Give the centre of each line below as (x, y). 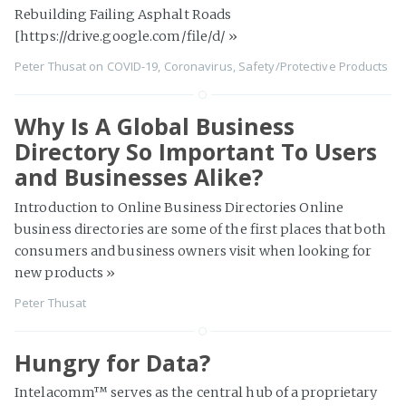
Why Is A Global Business (155, 126)
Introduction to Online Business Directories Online (179, 207)
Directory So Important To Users (196, 151)
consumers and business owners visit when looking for (193, 251)
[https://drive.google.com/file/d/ (122, 36)
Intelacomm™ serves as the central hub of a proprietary (196, 392)
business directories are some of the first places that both (200, 229)
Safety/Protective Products (313, 66)
